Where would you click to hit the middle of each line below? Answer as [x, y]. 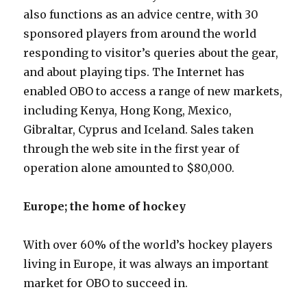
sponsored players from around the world [140, 34]
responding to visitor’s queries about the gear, [151, 53]
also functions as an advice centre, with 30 [141, 14]
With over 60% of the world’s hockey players [148, 245]
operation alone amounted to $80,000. [129, 168]
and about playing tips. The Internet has [134, 72]
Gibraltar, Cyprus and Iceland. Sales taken [139, 130]
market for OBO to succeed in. [106, 283]
